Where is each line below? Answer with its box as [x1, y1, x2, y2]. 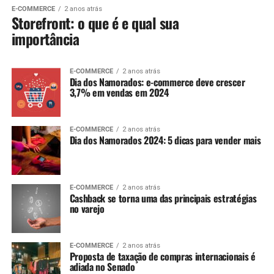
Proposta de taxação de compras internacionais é [69, 249, 256, 264]
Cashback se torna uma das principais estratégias [69, 191, 257, 206]
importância [11, 28, 80, 50]
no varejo [69, 201, 105, 217]
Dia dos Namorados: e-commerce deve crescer [69, 75, 245, 90]
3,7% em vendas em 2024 [69, 85, 169, 100]
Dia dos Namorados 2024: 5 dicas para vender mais [69, 133, 261, 148]
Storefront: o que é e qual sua [11, 12, 179, 34]
